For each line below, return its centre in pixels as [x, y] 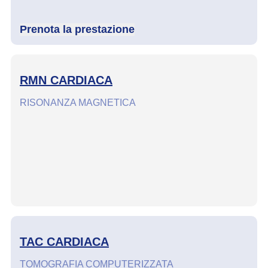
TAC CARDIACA [64, 242]
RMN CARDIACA [66, 80]
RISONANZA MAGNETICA [78, 102]
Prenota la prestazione [77, 30]
